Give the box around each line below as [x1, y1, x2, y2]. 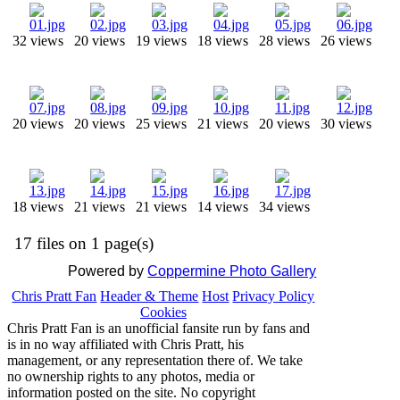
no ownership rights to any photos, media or [7, 369, 254, 384]
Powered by [68, 263, 148, 279]
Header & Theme [100, 288, 199, 304]
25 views [135, 116, 187, 131]
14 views [196, 199, 248, 214]
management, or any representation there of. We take [7, 353, 303, 368]
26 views [320, 33, 371, 48]
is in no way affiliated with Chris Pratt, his [7, 337, 244, 352]
